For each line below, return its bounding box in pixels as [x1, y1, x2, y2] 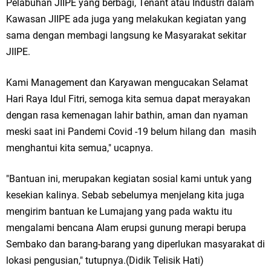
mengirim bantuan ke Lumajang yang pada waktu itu [6, 206, 235, 217]
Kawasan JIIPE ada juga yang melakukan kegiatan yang [6, 13, 246, 25]
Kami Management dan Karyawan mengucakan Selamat [6, 77, 248, 88]
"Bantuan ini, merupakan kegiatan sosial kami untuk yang [6, 173, 252, 184]
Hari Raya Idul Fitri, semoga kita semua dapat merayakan [6, 93, 250, 105]
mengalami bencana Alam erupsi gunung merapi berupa [6, 222, 246, 233]
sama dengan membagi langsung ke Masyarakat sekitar [6, 30, 246, 41]
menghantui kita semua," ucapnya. [6, 142, 153, 154]
